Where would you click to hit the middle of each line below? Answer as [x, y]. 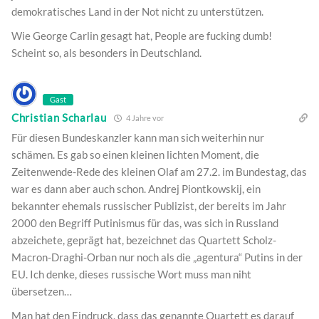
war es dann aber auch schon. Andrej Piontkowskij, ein [136, 188]
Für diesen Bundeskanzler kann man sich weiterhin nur [138, 137]
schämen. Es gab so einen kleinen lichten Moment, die [135, 154]
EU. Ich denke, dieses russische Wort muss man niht [131, 274]
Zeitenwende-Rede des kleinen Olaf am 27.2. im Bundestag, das [159, 171]
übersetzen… [42, 291]
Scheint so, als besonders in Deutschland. [106, 52]
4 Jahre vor [144, 117]
